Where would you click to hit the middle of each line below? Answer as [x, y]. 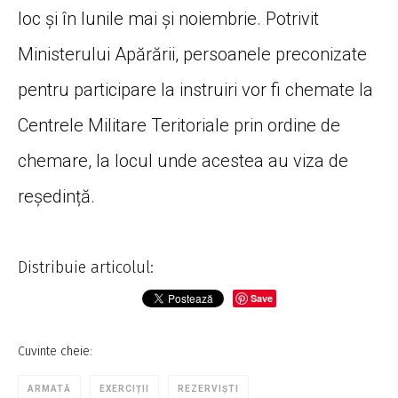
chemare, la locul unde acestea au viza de [183, 160]
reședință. [56, 196]
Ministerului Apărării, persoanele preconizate [192, 54]
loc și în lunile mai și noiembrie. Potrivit [168, 18]
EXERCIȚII [124, 388]
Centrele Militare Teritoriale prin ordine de [179, 125]
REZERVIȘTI [208, 388]
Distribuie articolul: [86, 267]
